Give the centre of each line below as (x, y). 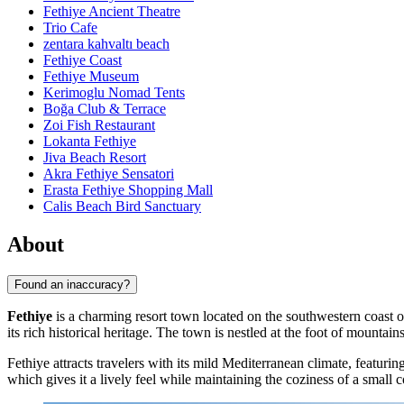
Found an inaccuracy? (72, 284)
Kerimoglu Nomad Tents (114, 93)
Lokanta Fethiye (90, 142)
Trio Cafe (70, 28)
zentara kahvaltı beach (106, 44)
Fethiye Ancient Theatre (112, 12)
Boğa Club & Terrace (105, 109)
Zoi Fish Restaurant (99, 125)
